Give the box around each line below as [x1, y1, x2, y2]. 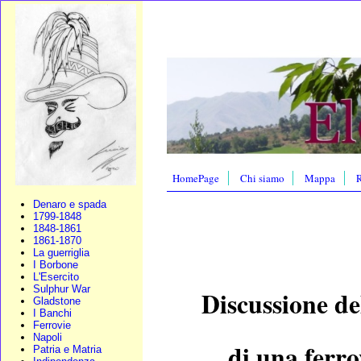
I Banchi [33, 307, 72, 319]
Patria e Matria [33, 343, 102, 355]
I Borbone [33, 259, 78, 271]
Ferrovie [33, 319, 71, 331]
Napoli [33, 331, 62, 343]
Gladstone [33, 295, 81, 307]
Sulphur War [33, 283, 90, 295]
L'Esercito [33, 271, 79, 283]
